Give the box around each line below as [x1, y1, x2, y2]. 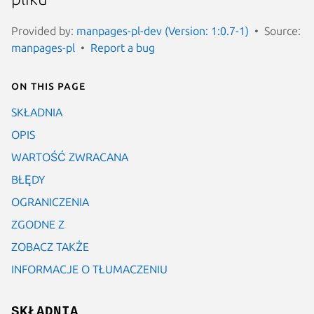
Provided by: [11, 24, 76, 37]
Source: [264, 24, 301, 37]
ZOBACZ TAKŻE [11, 240, 89, 253]
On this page [11, 78, 86, 92]
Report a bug [90, 41, 155, 54]
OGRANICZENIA [11, 195, 89, 208]
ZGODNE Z [11, 217, 64, 231]
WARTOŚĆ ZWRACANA [11, 150, 128, 163]
